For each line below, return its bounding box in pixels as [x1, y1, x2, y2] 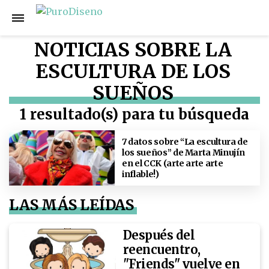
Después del [122, 228, 195, 243]
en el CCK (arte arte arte [122, 157, 223, 169]
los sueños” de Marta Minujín [122, 147, 245, 158]
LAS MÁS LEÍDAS [9, 196, 134, 214]
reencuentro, [122, 242, 201, 258]
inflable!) [122, 168, 159, 180]
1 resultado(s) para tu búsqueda [20, 105, 249, 124]
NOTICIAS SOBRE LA [34, 38, 232, 62]
